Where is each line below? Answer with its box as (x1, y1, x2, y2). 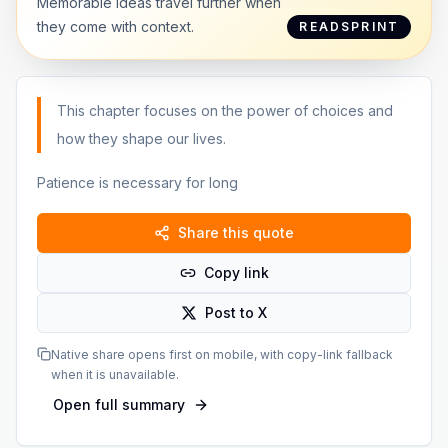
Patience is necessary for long (37, 174, 238, 191)
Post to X (205, 304, 267, 321)
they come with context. (37, 18, 194, 35)
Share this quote (178, 224, 294, 241)
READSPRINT (299, 19, 399, 34)
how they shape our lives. (57, 130, 226, 147)
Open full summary (53, 396, 185, 413)
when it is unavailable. (51, 367, 179, 382)
